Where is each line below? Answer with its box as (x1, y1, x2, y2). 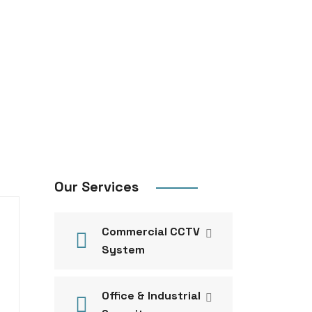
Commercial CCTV (101, 224, 200, 239)
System (101, 242, 145, 257)
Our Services (54, 178, 142, 196)
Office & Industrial (101, 288, 201, 303)
